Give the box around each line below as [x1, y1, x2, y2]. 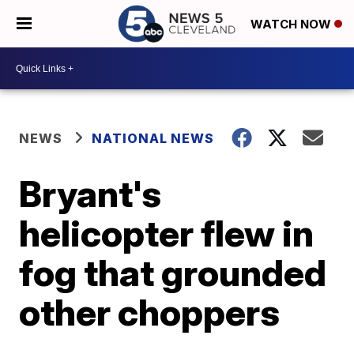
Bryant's [19, 171, 162, 216]
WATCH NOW [250, 17, 334, 32]
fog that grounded [19, 250, 327, 295]
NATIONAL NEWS [92, 130, 215, 146]
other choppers [19, 290, 281, 334]
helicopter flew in [19, 211, 314, 255]
